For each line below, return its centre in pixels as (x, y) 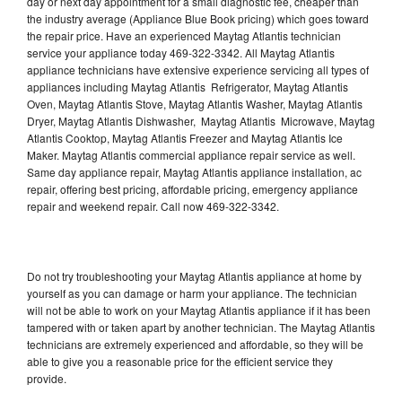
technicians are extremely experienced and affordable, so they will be (195, 345)
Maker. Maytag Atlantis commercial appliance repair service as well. (191, 155)
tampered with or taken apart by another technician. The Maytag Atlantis (201, 328)
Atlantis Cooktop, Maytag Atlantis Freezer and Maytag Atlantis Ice (185, 138)
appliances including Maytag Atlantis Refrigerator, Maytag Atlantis (188, 87)
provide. (48, 379)
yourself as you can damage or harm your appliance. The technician (192, 293)
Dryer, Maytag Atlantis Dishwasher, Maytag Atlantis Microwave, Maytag (201, 121)
